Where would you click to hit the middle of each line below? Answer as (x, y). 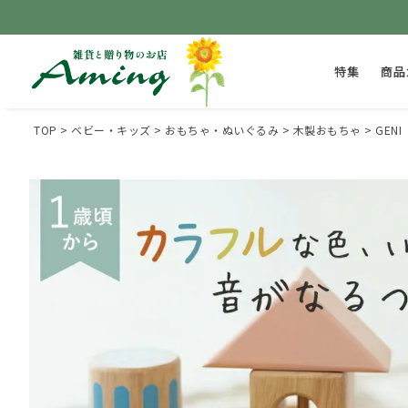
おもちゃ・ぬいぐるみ (222, 129)
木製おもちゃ (327, 129)
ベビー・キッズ (111, 129)
